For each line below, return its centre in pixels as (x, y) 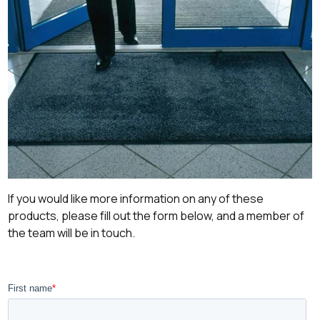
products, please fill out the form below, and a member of (156, 216)
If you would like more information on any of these (136, 199)
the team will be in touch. (73, 233)
